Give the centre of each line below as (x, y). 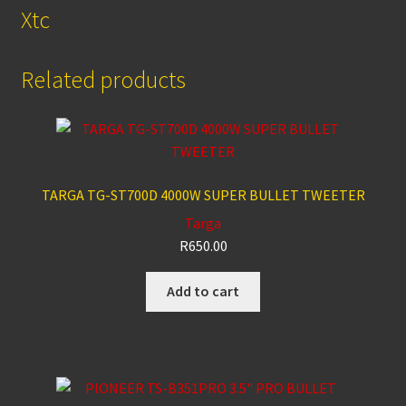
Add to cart (203, 291)
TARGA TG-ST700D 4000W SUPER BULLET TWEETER (203, 194)
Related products (103, 80)
